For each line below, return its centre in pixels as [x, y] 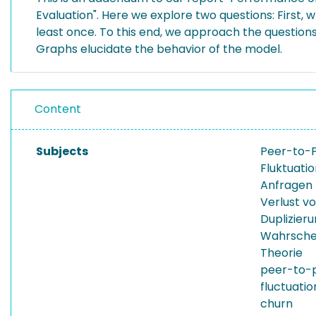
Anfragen [286, 185]
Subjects [62, 151]
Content [58, 109]
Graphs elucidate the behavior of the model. [159, 49]
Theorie [281, 253]
